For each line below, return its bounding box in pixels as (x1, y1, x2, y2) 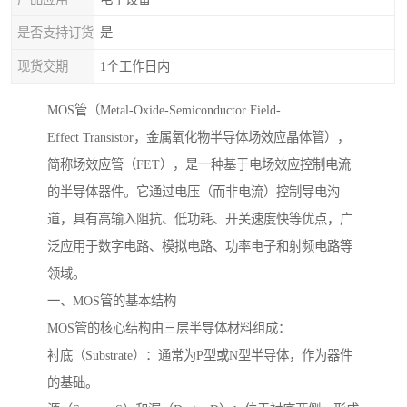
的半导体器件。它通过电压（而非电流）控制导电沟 (47, 184, 340, 200)
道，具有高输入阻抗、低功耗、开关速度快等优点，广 (47, 212, 352, 227)
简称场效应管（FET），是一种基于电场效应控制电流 (47, 157, 351, 173)
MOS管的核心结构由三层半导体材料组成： (47, 321, 291, 336)
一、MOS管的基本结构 (47, 293, 176, 309)
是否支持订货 (17, 25, 94, 40)
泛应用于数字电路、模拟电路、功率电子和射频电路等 (47, 239, 352, 254)
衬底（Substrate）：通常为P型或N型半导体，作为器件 (47, 348, 352, 363)
